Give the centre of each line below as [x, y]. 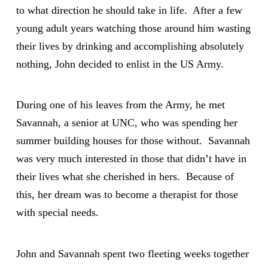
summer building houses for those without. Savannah [133, 141]
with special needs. [57, 213]
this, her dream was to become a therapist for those [127, 195]
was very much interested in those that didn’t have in [131, 159]
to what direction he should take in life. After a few [129, 10]
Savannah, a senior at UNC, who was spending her [127, 123]
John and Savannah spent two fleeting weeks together [132, 253]
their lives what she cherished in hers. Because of [125, 177]
